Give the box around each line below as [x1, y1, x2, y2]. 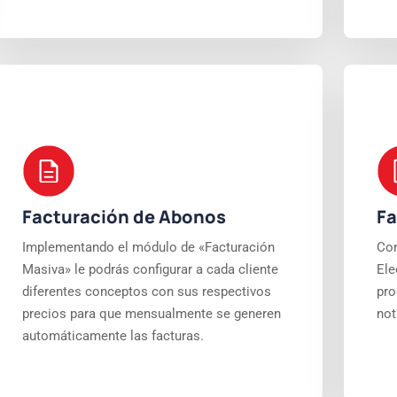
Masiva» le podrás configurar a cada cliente [21, 261, 278, 277]
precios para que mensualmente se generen [21, 306, 281, 322]
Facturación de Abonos [21, 205, 226, 229]
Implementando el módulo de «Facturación [21, 239, 275, 255]
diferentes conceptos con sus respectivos [21, 284, 271, 300]
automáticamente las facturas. [21, 328, 204, 344]
